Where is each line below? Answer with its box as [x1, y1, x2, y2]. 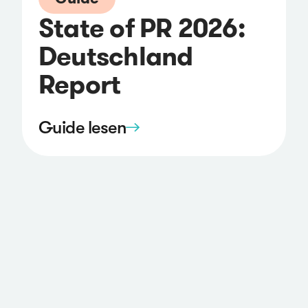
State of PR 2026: [38, 10, 245, 45]
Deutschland [38, 38, 193, 73]
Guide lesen [38, 118, 126, 138]
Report [38, 67, 121, 101]
